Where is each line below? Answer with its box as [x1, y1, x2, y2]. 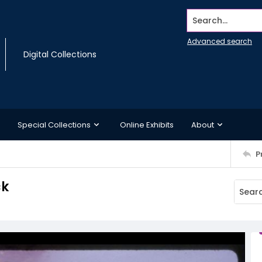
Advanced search [187, 36, 252, 46]
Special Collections [18, 119, 91, 130]
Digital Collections [23, 49, 96, 60]
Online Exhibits [120, 119, 174, 130]
